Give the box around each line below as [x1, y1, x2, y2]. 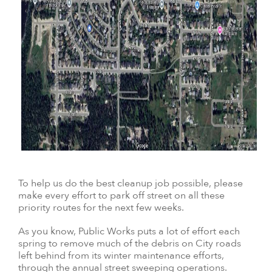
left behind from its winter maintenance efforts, [18, 249, 224, 263]
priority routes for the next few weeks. [18, 200, 184, 214]
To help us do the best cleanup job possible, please [18, 176, 243, 190]
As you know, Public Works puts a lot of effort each [18, 225, 240, 239]
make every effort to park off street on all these [18, 188, 225, 202]
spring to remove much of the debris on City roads [18, 237, 241, 251]
